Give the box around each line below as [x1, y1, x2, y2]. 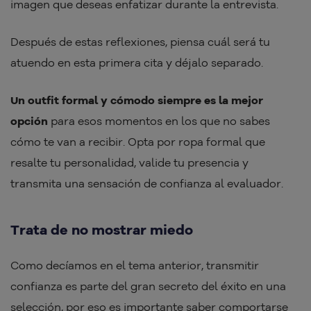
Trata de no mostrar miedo [10, 221, 193, 239]
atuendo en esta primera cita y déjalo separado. [10, 56, 266, 70]
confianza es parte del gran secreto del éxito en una [10, 279, 286, 294]
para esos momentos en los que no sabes [48, 114, 270, 128]
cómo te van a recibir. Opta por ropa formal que [10, 135, 265, 149]
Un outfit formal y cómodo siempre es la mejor [10, 93, 263, 108]
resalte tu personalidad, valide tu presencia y [10, 155, 249, 170]
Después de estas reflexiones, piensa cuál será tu [10, 35, 270, 49]
